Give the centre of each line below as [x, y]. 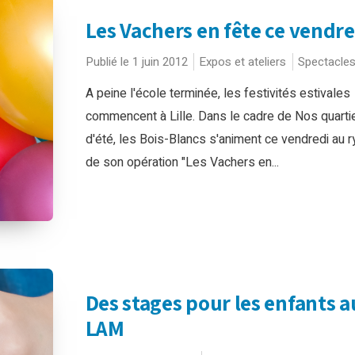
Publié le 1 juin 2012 [136, 62]
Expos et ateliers [242, 62]
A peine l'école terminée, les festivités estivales [218, 94]
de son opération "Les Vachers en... [182, 162]
